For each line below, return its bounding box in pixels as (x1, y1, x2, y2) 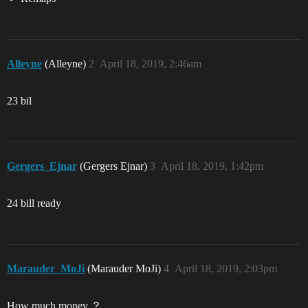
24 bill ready (7, 197, 61, 209)
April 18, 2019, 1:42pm (161, 160, 263, 172)
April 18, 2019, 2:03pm (175, 263, 277, 274)
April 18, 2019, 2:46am (100, 58, 201, 69)
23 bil (7, 95, 32, 107)
